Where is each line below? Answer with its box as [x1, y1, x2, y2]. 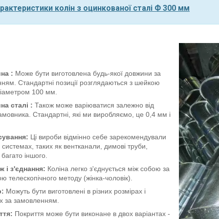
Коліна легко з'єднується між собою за [45, 165, 170, 173]
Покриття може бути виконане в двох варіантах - [13, 210, 170, 218]
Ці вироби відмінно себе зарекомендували [28, 133, 166, 141]
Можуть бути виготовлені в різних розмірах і [4, 187, 146, 196]
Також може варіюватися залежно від [35, 101, 154, 109]
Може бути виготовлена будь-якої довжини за [13, 69, 161, 78]
